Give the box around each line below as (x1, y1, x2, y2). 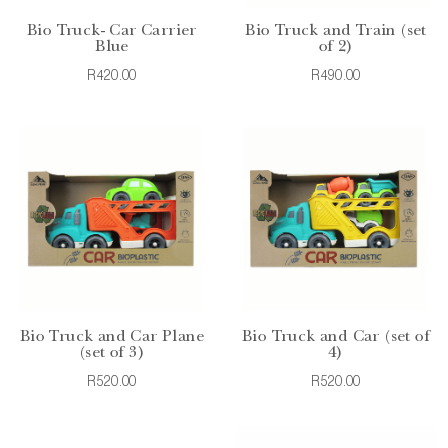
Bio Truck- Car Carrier (27, 24, 197, 39)
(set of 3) (78, 346, 145, 361)
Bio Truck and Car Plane (19, 330, 205, 345)
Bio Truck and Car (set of (242, 330, 430, 345)
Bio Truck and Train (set (245, 24, 427, 39)
